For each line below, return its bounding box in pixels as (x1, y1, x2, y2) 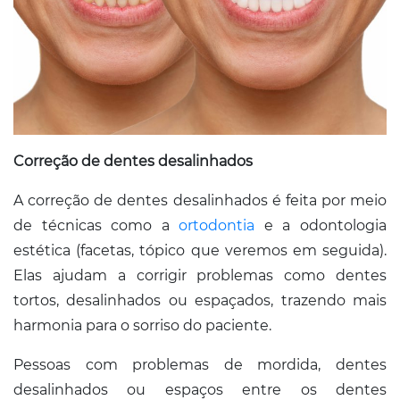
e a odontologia (254, 217, 387, 235)
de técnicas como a (13, 217, 179, 235)
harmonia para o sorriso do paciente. (13, 317, 271, 335)
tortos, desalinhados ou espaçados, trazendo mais (13, 292, 387, 310)
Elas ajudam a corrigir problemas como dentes (13, 267, 387, 285)
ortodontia (179, 217, 255, 235)
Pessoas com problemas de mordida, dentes (13, 356, 387, 374)
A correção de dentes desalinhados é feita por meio (13, 192, 387, 210)
